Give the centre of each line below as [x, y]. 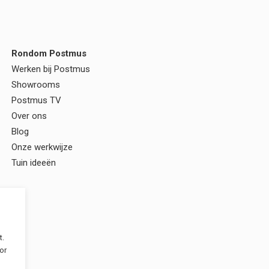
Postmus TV [36, 101]
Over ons [29, 116]
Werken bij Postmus [51, 69]
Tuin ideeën [34, 163]
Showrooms [36, 85]
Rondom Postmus [49, 54]
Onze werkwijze [42, 147]
